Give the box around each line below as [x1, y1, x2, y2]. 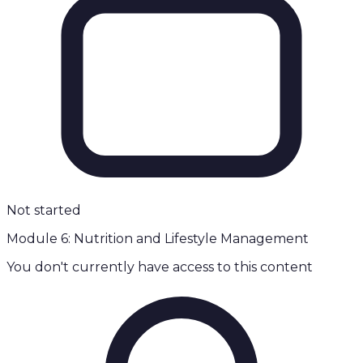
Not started [6, 203, 81, 219]
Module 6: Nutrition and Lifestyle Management [6, 231, 309, 247]
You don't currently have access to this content [6, 259, 313, 275]
